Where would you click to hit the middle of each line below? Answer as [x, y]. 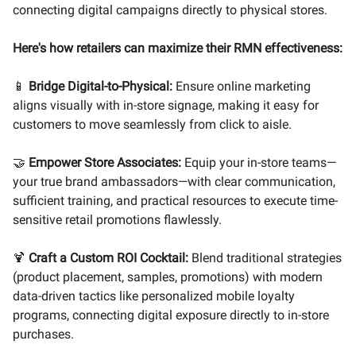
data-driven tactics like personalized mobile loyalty [154, 296]
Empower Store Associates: [106, 162]
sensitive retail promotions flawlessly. [117, 219]
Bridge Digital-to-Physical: [101, 86]
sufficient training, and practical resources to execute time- [175, 200]
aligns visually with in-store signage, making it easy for [166, 105]
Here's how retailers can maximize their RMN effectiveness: [178, 48]
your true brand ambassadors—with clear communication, [174, 181]
